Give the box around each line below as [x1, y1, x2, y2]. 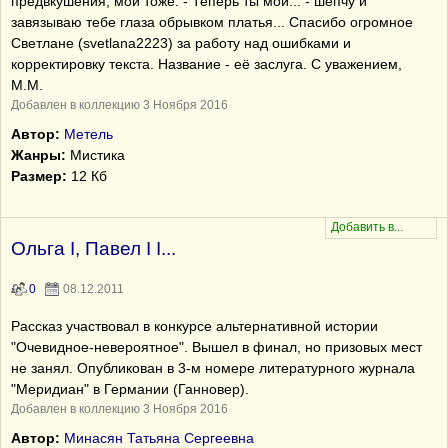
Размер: [11, 168, 67, 184]
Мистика [66, 147, 125, 163]
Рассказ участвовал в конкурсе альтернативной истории [11, 318, 378, 334]
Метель [64, 126, 113, 142]
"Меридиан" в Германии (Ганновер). [11, 381, 249, 397]
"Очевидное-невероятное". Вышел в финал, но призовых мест [11, 339, 422, 355]
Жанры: [11, 147, 66, 163]
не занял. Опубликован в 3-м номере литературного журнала [11, 360, 415, 376]
